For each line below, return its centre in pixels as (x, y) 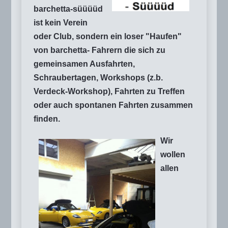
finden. (47, 119)
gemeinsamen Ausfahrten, (84, 64)
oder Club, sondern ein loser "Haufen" (108, 36)
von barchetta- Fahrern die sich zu (99, 50)
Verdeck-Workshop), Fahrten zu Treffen (109, 91)
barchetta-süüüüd (68, 9)
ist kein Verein (61, 22)
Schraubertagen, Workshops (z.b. (98, 77)
